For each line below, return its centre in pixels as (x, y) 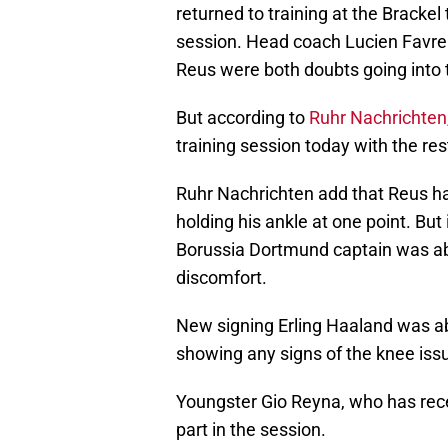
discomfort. (221, 278)
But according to (242, 118)
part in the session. (251, 430)
